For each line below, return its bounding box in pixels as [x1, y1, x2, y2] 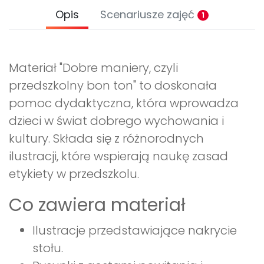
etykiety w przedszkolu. [9, 166, 139, 183]
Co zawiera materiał [9, 193, 186, 218]
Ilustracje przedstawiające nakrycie [32, 222, 237, 239]
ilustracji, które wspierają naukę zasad [9, 148, 228, 165]
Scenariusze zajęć [100, 7, 197, 22]
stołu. [32, 240, 63, 257]
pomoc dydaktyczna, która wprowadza [9, 95, 239, 112]
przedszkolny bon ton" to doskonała [9, 77, 217, 94]
